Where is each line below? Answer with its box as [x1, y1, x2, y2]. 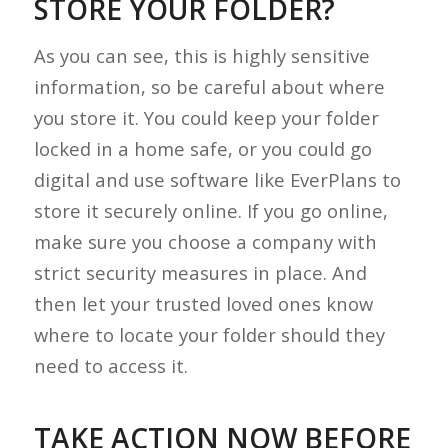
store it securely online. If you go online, [33, 197, 388, 223]
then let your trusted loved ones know [33, 290, 373, 316]
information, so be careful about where [33, 73, 385, 99]
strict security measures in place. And [33, 259, 367, 285]
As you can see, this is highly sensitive [33, 42, 370, 68]
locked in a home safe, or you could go [33, 135, 372, 161]
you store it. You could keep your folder [33, 104, 379, 130]
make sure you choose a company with [33, 228, 377, 254]
